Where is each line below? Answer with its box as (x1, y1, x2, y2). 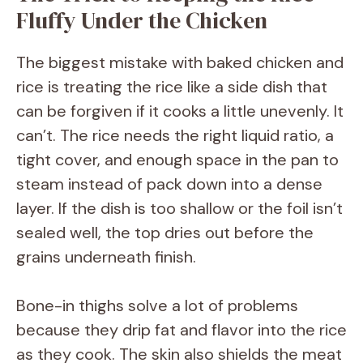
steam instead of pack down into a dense (16, 173, 322, 194)
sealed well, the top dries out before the (16, 222, 314, 243)
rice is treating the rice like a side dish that (16, 76, 327, 97)
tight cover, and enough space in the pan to (16, 149, 339, 170)
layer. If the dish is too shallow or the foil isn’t (16, 198, 343, 219)
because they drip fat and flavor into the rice (16, 319, 347, 340)
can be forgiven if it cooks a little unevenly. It (16, 100, 344, 122)
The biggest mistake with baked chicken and (16, 52, 344, 73)
